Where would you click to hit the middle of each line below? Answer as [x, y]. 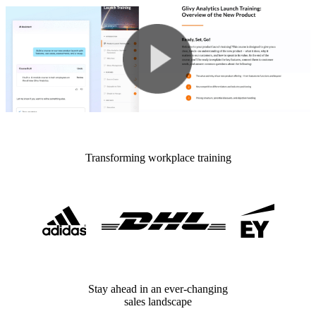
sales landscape [158, 302]
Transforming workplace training [158, 158]
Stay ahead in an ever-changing [158, 289]
